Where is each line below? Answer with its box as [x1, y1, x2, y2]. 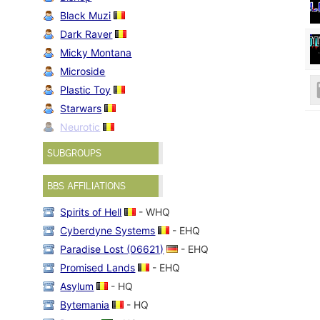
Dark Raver [60, 27, 113, 40]
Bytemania [60, 298, 110, 311]
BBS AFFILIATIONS [47, 180, 126, 193]
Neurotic [60, 120, 101, 133]
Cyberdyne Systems [60, 224, 156, 236]
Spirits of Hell [60, 205, 122, 218]
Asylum [60, 279, 94, 292]
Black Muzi [60, 9, 111, 21]
